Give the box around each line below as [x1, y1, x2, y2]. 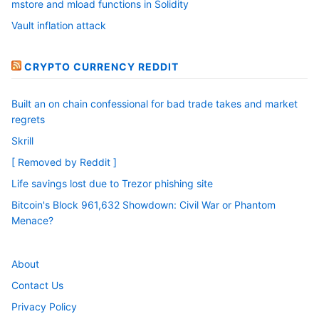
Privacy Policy [11, 300, 77, 313]
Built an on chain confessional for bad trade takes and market [11, 98, 298, 110]
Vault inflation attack [11, 19, 106, 31]
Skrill [11, 135, 33, 147]
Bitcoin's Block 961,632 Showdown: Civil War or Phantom [11, 199, 276, 211]
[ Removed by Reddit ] [11, 156, 117, 169]
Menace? [11, 214, 53, 227]
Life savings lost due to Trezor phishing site [11, 177, 213, 190]
